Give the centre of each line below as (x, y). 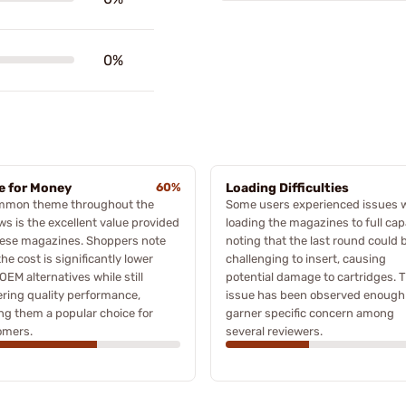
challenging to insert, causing (306, 258)
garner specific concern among (310, 313)
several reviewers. (274, 331)
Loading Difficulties (287, 188)
